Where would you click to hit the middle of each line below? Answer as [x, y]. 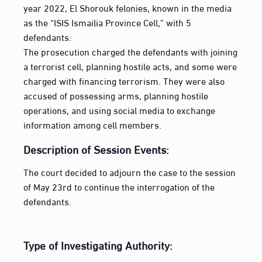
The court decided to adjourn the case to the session [130, 172]
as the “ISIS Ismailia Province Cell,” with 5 [108, 22]
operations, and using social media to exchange [120, 109]
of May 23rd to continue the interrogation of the [119, 187]
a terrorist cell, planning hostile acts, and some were [130, 65]
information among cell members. [93, 124]
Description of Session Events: [96, 148]
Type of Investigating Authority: [98, 244]
